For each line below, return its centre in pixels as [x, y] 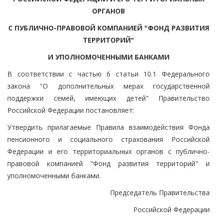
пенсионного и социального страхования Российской [108, 139]
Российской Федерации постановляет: [71, 110]
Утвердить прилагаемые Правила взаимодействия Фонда [108, 127]
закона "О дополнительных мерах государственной [108, 86]
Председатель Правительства [160, 192]
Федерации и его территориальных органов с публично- [108, 151]
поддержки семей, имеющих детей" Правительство [108, 98]
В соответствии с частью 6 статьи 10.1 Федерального [108, 74]
